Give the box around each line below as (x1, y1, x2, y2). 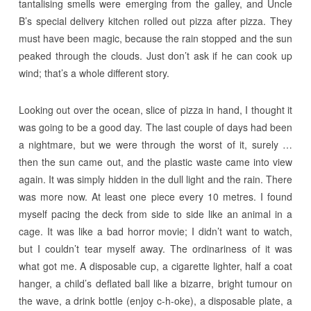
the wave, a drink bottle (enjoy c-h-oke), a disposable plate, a (18, 293, 293, 308)
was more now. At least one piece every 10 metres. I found (18, 189, 293, 203)
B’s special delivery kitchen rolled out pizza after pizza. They (18, 13, 293, 28)
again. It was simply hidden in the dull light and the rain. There (18, 171, 293, 186)
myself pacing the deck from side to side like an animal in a (18, 206, 293, 221)
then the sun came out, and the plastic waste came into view (18, 154, 293, 169)
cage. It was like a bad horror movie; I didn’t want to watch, (18, 224, 293, 238)
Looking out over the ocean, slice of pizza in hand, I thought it (18, 102, 293, 117)
